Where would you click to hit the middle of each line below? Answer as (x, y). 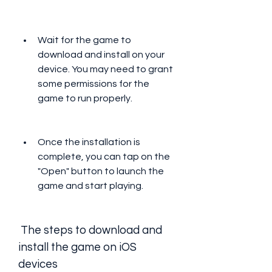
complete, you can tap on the (104, 157)
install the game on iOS (77, 247)
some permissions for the (93, 84)
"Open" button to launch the (101, 171)
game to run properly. (85, 98)
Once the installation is (89, 142)
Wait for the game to (84, 40)
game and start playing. (90, 186)
